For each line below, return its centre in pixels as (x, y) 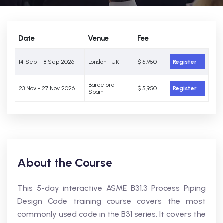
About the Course (65, 163)
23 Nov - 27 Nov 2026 (47, 88)
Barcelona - (103, 85)
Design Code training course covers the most (111, 201)
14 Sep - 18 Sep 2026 (47, 62)
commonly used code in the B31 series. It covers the (111, 214)
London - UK (104, 62)
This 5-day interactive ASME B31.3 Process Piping (111, 188)
